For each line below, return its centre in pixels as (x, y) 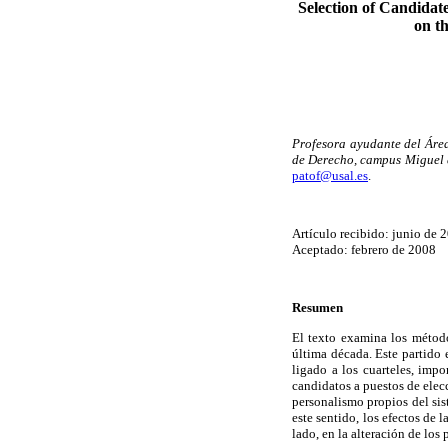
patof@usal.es (330, 175)
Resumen (317, 308)
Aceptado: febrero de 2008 (364, 249)
